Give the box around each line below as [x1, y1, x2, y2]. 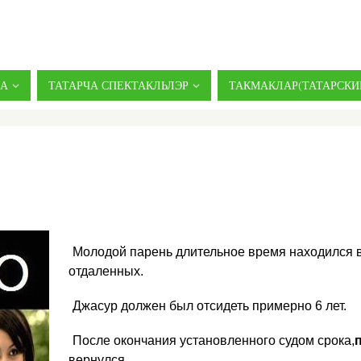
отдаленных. [68, 263, 143, 278]
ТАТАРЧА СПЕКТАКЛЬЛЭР [48, 77, 189, 93]
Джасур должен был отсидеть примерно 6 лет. [73, 298, 346, 313]
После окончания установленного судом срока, [73, 334, 355, 348]
